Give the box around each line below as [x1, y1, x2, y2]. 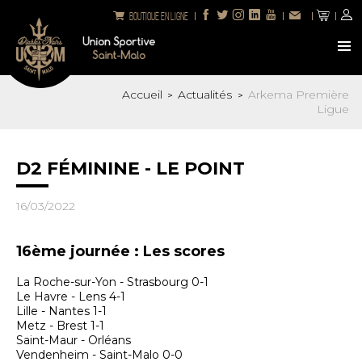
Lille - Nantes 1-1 [16, 304, 107, 319]
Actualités [178, 87, 235, 102]
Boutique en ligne [128, 11, 188, 23]
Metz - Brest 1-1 [16, 318, 104, 334]
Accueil [122, 87, 162, 102]
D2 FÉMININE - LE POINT [16, 157, 245, 179]
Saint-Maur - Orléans [16, 333, 134, 348]
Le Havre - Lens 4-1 [16, 289, 125, 305]
